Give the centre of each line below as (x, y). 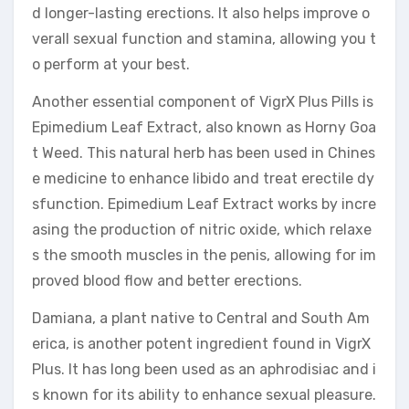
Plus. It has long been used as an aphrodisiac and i (204, 369)
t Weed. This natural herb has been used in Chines (204, 152)
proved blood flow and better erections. (167, 280)
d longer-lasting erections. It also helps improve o (201, 13)
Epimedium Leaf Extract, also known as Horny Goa (204, 127)
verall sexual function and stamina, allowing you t (204, 38)
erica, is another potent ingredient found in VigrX (201, 343)
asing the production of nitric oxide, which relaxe (202, 229)
